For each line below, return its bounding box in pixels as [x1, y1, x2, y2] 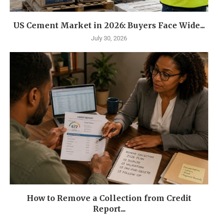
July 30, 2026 [91, 35, 127, 42]
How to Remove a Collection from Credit [27, 193, 191, 203]
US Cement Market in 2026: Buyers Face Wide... [13, 20, 205, 30]
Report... [92, 204, 126, 214]
